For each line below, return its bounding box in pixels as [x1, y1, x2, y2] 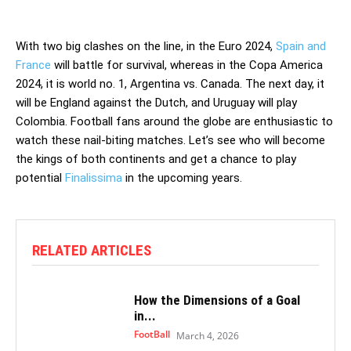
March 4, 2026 [175, 328, 239, 342]
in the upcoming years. [122, 170, 242, 185]
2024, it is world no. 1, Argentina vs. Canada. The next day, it [16, 76, 324, 91]
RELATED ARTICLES [32, 241, 151, 259]
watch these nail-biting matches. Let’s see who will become [16, 132, 325, 147]
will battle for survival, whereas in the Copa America [51, 57, 323, 72]
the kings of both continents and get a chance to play [16, 151, 296, 166]
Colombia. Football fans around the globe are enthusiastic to [16, 114, 333, 128]
